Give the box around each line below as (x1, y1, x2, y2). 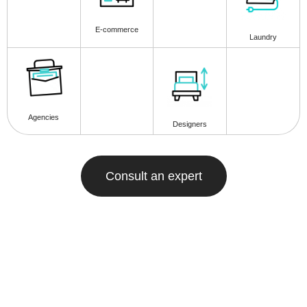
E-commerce (95, 25, 139, 34)
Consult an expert (105, 169, 202, 183)
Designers (173, 119, 208, 128)
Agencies (28, 112, 60, 121)
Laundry (249, 32, 278, 41)
